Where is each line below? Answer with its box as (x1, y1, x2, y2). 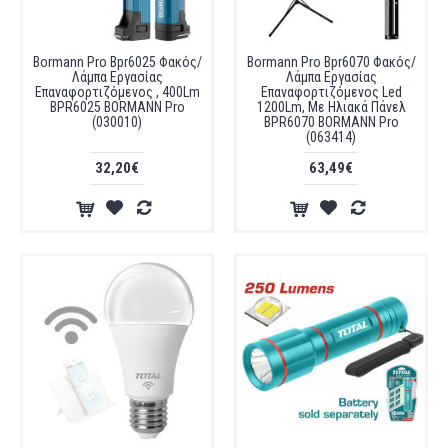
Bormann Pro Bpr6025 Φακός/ (32, 54, 202, 70)
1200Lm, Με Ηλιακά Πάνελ (256, 99, 406, 115)
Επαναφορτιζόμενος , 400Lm (34, 84, 200, 100)
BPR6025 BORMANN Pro (49, 99, 185, 115)
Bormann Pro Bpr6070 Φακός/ (246, 54, 416, 70)
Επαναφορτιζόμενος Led (260, 84, 402, 100)
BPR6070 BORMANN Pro (263, 114, 399, 130)
